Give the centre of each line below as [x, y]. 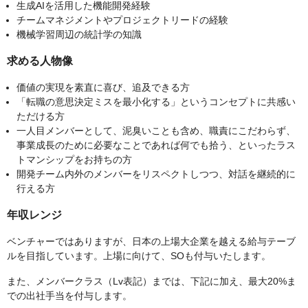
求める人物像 [40, 61]
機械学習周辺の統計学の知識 [79, 35]
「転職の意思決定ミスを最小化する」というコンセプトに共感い [156, 102]
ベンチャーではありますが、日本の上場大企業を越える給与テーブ [151, 242]
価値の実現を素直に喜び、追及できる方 [103, 88]
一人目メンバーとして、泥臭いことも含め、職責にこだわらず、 [156, 131]
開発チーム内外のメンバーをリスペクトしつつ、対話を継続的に [156, 174]
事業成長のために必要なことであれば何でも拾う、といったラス [156, 145]
